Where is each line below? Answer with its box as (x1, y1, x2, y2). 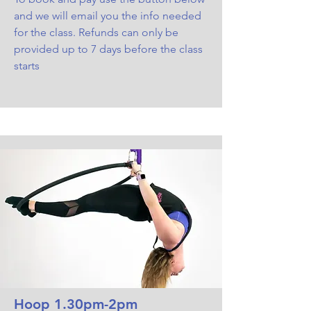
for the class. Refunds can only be (14, 25, 178, 39)
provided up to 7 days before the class (14, 42, 203, 56)
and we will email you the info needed (14, 8, 201, 22)
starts (14, 58, 40, 72)
